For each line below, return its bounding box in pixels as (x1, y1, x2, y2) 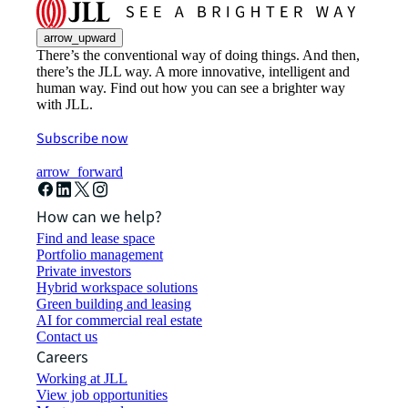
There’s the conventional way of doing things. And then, (36, 47, 360, 64)
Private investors (36, 263, 131, 280)
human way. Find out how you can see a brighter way (36, 80, 345, 97)
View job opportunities (36, 387, 168, 403)
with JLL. (36, 97, 93, 113)
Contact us (36, 329, 97, 345)
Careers (36, 346, 88, 370)
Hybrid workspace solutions (36, 280, 198, 296)
